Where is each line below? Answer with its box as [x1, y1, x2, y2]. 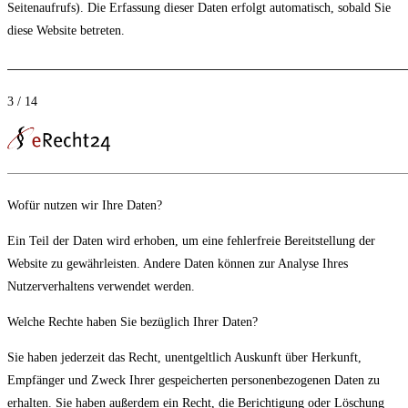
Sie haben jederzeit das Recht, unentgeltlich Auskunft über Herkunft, [7, 351, 362, 365]
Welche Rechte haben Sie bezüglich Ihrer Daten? [7, 315, 258, 330]
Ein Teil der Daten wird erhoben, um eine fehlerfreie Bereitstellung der [7, 234, 375, 249]
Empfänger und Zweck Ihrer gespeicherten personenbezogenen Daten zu [7, 373, 380, 388]
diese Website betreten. [7, 24, 125, 37]
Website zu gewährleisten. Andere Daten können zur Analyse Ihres [7, 257, 348, 271]
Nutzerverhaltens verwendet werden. [7, 280, 195, 294]
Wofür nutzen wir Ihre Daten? [7, 199, 162, 213]
